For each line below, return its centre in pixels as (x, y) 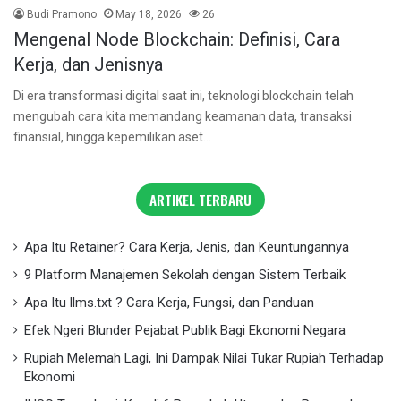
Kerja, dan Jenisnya (88, 65)
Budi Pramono (62, 15)
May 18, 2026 (149, 15)
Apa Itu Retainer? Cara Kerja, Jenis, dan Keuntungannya (187, 247)
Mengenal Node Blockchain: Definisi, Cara (177, 40)
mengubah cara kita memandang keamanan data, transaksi (183, 117)
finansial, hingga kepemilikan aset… (112, 137)
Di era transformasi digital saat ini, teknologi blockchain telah (183, 96)
